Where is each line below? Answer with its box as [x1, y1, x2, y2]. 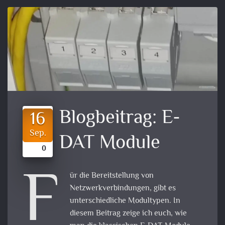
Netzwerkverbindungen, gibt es [69, 182, 176, 195]
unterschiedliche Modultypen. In [69, 194, 180, 207]
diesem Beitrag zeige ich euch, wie [69, 207, 187, 220]
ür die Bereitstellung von [69, 169, 154, 182]
